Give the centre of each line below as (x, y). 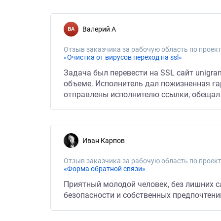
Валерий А (101, 29)
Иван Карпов (106, 141)
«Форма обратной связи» (105, 169)
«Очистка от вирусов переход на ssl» (123, 57)
